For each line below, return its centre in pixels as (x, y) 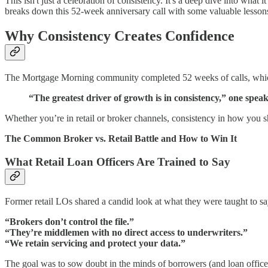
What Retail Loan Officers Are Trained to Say (118, 162)
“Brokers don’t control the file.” (69, 221)
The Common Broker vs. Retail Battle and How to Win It (121, 139)
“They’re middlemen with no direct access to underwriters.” (126, 232)
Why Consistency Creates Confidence (120, 36)
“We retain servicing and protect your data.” (95, 243)
